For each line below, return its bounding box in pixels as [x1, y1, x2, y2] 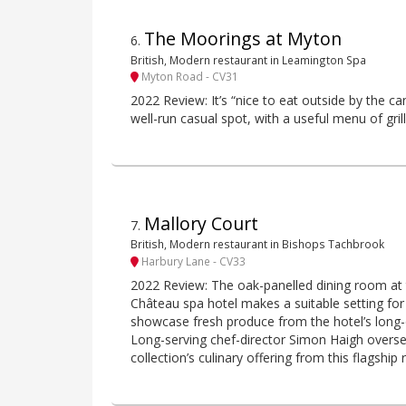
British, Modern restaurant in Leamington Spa [130, 52, 366, 67]
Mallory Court [144, 211, 258, 237]
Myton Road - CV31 [139, 68, 238, 83]
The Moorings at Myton [144, 26, 342, 52]
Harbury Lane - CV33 [139, 253, 246, 268]
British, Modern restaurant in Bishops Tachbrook [130, 237, 384, 252]
